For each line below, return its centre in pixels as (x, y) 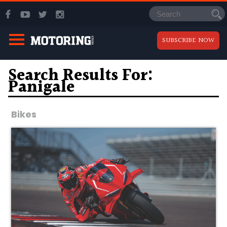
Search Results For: (81, 75)
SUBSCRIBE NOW (188, 40)
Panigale (42, 87)
